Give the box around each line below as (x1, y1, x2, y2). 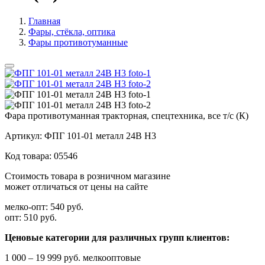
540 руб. (48, 201, 83, 212)
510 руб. (21, 212, 57, 222)
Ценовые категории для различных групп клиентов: (5, 232, 230, 243)
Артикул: (5, 130, 44, 141)
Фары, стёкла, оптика (28, 26, 115, 37)
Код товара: (5, 150, 54, 161)
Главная (28, 15, 60, 26)
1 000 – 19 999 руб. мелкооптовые (5, 252, 141, 263)
